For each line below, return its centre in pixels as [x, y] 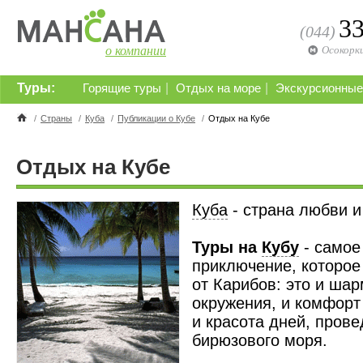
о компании [136, 51]
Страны [56, 118]
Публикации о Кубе [156, 118]
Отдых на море [218, 88]
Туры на [227, 247]
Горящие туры [122, 88]
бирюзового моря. [260, 340]
